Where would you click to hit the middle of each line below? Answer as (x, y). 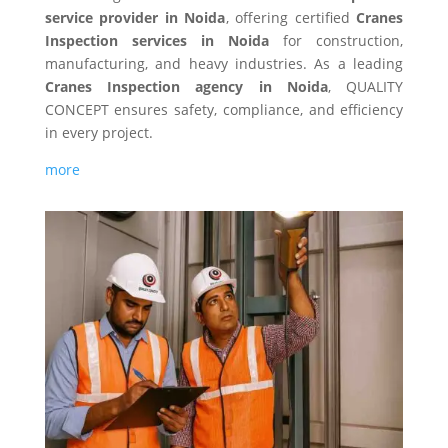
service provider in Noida (135, 17)
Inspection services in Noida (157, 40)
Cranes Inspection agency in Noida (186, 86)
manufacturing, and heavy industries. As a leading (224, 63)
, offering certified (291, 17)
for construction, (336, 40)
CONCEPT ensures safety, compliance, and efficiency (224, 109)
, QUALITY (365, 86)
